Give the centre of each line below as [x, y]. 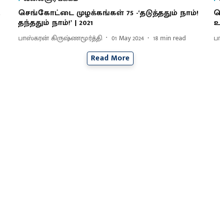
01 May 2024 [127, 38]
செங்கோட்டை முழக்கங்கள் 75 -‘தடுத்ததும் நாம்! [108, 13]
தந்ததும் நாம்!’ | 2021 [55, 23]
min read [173, 38]
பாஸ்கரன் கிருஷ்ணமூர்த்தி [60, 38]
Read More [110, 58]
